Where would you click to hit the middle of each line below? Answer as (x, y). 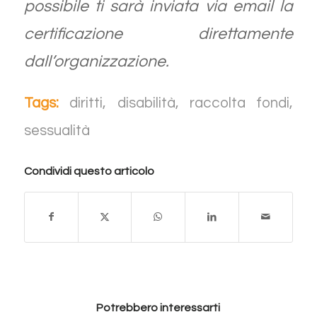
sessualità (57, 131)
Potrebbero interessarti (158, 308)
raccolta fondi (240, 103)
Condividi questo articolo (89, 172)
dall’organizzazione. (96, 61)
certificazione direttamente (158, 34)
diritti (86, 103)
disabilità (146, 103)
